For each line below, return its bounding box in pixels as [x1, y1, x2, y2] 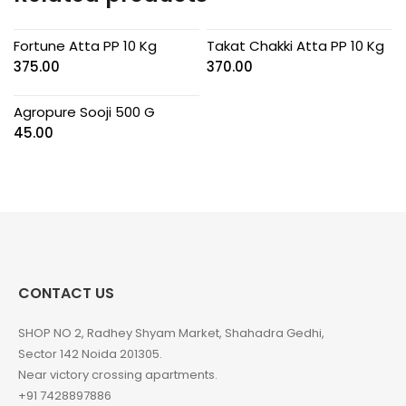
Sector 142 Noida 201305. [18, 345, 162, 363]
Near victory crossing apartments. [18, 366, 217, 384]
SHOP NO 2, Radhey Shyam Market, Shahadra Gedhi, [18, 324, 324, 343]
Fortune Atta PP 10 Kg [14, 35, 157, 55]
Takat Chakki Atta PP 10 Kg [207, 35, 385, 55]
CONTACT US [18, 283, 114, 304]
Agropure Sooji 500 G [14, 101, 155, 121]
